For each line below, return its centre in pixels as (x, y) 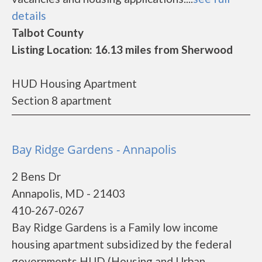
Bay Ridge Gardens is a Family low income (115, 227)
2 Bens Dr (36, 176)
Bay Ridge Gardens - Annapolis (94, 149)
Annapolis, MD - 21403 (68, 193)
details (29, 15)
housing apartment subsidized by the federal (122, 244)
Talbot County (48, 32)
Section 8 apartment (62, 100)
